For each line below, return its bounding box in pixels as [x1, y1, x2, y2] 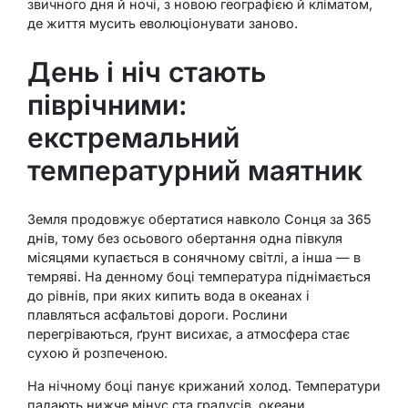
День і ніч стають [27, 55, 266, 88]
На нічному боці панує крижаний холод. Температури [27, 377, 381, 393]
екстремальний [27, 120, 240, 154]
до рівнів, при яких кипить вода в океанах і [27, 287, 310, 303]
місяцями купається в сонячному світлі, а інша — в [27, 249, 361, 265]
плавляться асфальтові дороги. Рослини [27, 306, 288, 322]
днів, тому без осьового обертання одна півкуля [27, 229, 342, 246]
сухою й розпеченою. [27, 344, 168, 361]
